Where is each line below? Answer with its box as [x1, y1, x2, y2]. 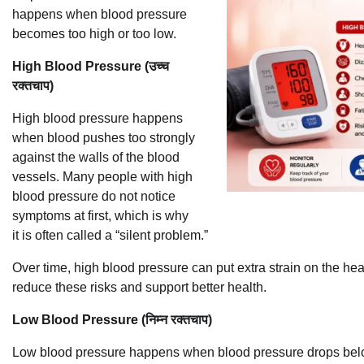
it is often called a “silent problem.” [12, 227, 208, 242]
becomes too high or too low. [12, 26, 176, 41]
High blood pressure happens [12, 110, 183, 125]
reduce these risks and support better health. [12, 279, 266, 294]
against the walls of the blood [12, 149, 180, 164]
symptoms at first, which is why [12, 208, 188, 223]
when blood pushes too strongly [12, 130, 195, 145]
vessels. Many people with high [12, 169, 193, 184]
